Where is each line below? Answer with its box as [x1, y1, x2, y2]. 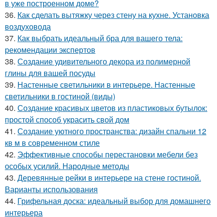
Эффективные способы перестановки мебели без [17, 149, 198, 160]
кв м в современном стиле [5, 137, 100, 149]
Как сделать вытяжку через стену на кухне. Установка [17, 9, 209, 21]
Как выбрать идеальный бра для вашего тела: [17, 32, 183, 44]
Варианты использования [5, 184, 98, 195]
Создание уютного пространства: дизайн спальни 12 [17, 125, 206, 137]
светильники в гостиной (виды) [5, 91, 115, 102]
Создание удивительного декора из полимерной [17, 56, 190, 67]
